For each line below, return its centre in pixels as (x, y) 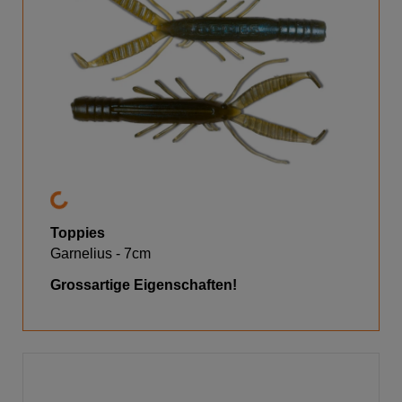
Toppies (78, 233)
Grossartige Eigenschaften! (144, 285)
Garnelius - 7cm (100, 254)
